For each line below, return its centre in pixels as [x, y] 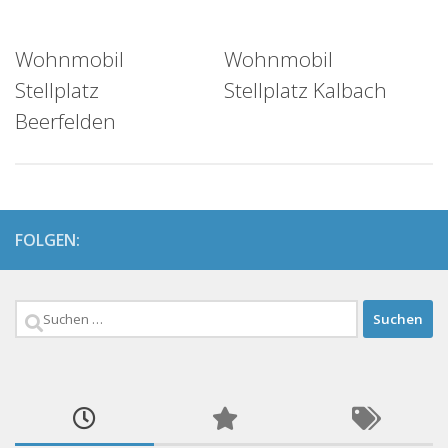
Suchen [49, 315]
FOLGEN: [47, 240]
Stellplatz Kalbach [305, 90]
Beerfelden [65, 121]
